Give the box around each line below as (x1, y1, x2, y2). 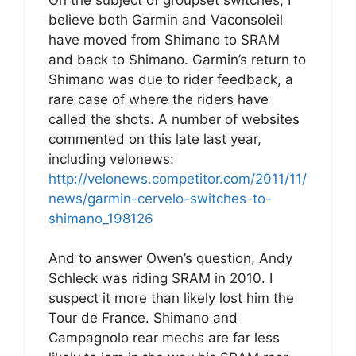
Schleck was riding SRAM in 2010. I (48, 270, 273, 286)
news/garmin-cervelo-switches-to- (48, 190, 272, 207)
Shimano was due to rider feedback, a (48, 71, 293, 87)
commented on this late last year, (48, 130, 261, 147)
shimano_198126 (48, 210, 153, 226)
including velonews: (48, 150, 174, 167)
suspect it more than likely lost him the (48, 290, 294, 306)
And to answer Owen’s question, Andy (48, 250, 292, 266)
